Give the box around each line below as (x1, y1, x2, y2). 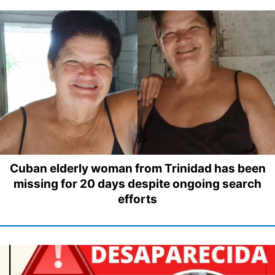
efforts (118, 192, 157, 206)
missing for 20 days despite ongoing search (14, 176, 261, 191)
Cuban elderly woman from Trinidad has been (9, 161, 266, 176)
